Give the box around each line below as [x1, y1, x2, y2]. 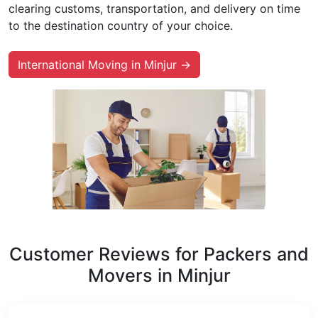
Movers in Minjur [87, 264, 231, 286]
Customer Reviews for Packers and [9, 243, 309, 265]
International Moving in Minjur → [18, 57, 191, 72]
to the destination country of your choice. [9, 18, 233, 33]
